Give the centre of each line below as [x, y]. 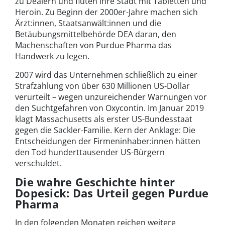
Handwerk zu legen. [52, 57]
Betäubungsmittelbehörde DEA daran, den [96, 34]
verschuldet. [38, 163]
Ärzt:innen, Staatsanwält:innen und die [88, 23]
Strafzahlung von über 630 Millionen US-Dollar [102, 86]
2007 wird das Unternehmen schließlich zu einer [106, 75]
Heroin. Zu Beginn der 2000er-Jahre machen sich [106, 12]
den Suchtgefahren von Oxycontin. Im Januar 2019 [109, 108]
